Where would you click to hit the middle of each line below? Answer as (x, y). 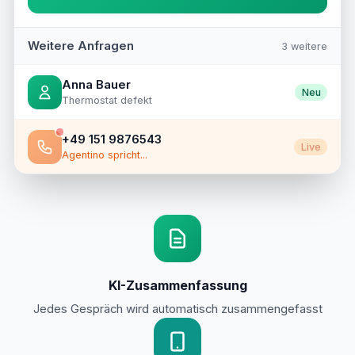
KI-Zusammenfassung (177, 285)
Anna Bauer (96, 85)
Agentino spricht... (104, 155)
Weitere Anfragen (81, 46)
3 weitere (304, 46)
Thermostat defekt (107, 101)
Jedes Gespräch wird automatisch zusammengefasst (177, 309)
